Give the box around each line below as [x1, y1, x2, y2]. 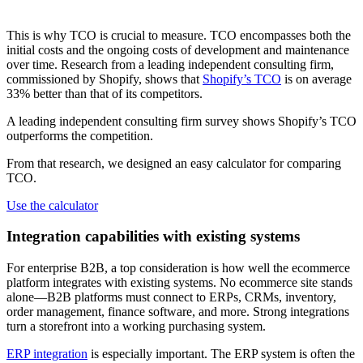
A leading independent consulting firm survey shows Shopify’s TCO [6, 113, 357, 128]
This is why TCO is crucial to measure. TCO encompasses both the [6, 28, 351, 42]
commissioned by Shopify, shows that [6, 71, 203, 86]
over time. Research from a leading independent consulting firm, [6, 57, 334, 71]
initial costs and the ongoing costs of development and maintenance [6, 42, 349, 57]
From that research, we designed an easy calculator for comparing [6, 156, 341, 170]
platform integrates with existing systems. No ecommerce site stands [6, 275, 352, 290]
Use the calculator [6, 198, 98, 212]
